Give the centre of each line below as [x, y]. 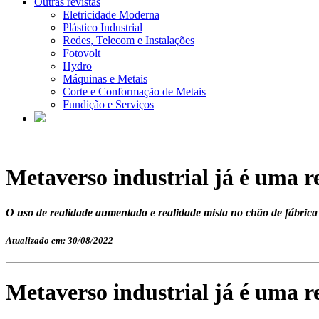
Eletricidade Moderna [111, 15]
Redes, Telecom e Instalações [129, 40]
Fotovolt [82, 53]
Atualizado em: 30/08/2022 [59, 241]
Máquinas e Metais [105, 79]
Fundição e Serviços [108, 104]
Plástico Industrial [103, 27]
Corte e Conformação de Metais [134, 91]
